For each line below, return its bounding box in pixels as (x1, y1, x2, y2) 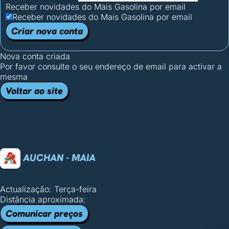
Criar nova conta (11, 25, 83, 37)
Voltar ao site (6, 85, 63, 97)
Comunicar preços (6, 208, 83, 219)
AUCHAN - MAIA (20, 151, 96, 164)
